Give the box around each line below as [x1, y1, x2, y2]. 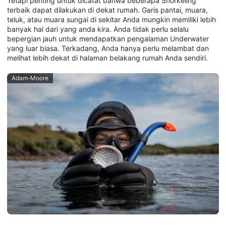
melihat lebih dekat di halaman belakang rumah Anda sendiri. [7, 53, 208, 63]
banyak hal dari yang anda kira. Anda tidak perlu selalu [7, 25, 189, 34]
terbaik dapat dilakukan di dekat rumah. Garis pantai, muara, [7, 6, 208, 15]
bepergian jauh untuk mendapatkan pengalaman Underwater [7, 34, 209, 43]
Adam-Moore [11, 74, 48, 82]
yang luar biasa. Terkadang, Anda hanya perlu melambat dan [7, 44, 209, 53]
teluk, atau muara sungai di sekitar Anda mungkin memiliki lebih [7, 15, 216, 24]
